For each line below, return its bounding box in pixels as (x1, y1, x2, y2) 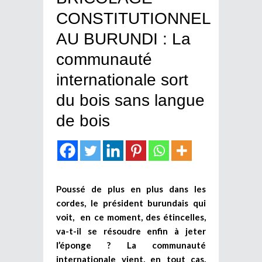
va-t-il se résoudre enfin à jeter (56, 225, 206, 236)
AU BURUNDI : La (56, 29, 191, 48)
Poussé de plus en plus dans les (56, 183, 206, 194)
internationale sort (56, 70, 188, 89)
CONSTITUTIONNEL (56, 9, 211, 27)
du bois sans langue (56, 91, 205, 109)
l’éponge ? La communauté (56, 239, 206, 250)
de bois (56, 111, 110, 130)
